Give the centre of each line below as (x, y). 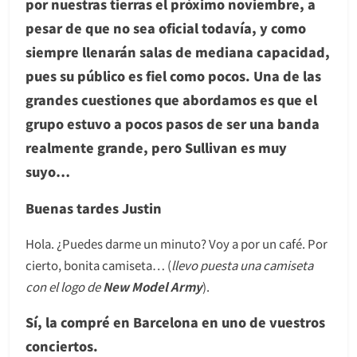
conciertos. (62, 345)
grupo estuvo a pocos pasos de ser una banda (173, 123)
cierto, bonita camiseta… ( (98, 265)
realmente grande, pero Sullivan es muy (156, 147)
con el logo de (64, 286)
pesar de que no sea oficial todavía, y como (166, 27)
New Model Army (153, 286)
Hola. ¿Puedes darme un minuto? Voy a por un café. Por (177, 243)
